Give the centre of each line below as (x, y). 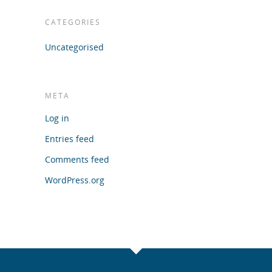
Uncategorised (74, 47)
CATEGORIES (73, 22)
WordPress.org (75, 180)
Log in (57, 118)
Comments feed (77, 159)
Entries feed (70, 138)
